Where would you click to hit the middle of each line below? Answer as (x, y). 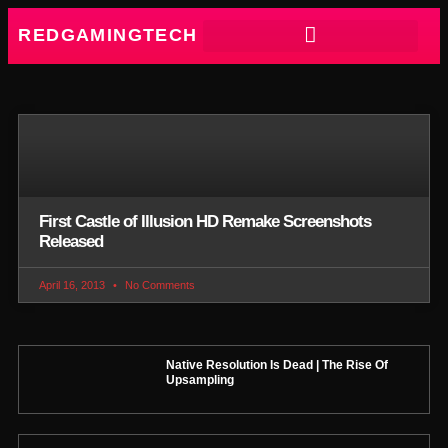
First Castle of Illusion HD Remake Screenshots (205, 221)
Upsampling (199, 379)
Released (71, 241)
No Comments (158, 284)
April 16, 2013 (73, 284)
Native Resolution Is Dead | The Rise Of (276, 364)
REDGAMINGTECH (108, 35)
